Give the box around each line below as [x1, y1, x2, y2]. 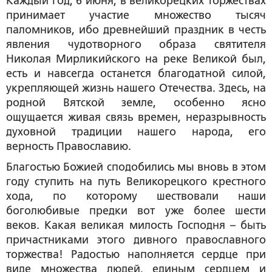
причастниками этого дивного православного [6, 233, 266, 246]
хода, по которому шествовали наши [6, 189, 266, 202]
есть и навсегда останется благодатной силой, [6, 67, 266, 80]
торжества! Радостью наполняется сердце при [6, 248, 266, 260]
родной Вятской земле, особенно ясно [6, 96, 266, 109]
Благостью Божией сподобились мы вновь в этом [6, 160, 266, 173]
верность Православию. [6, 140, 131, 152]
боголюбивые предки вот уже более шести [6, 204, 266, 217]
